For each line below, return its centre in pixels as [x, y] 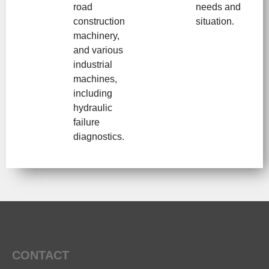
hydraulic [93, 107]
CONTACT [41, 255]
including [93, 93]
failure [86, 122]
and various [98, 50]
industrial [93, 64]
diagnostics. [99, 136]
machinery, [96, 35]
